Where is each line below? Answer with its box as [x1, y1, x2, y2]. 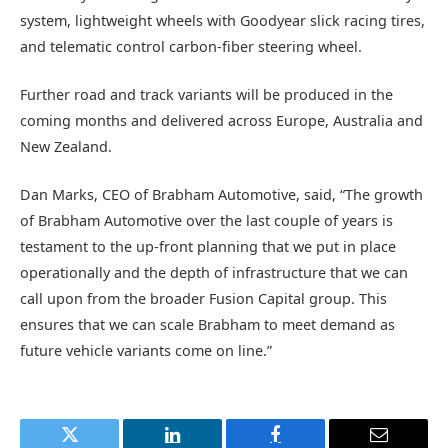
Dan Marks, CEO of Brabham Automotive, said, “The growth [20, 185, 423, 205]
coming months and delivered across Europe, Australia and [20, 110, 423, 130]
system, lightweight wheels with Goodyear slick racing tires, [20, 10, 425, 30]
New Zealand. [20, 136, 112, 156]
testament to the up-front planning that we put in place [20, 237, 396, 257]
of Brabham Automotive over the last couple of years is [20, 211, 393, 231]
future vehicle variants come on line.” [20, 341, 272, 361]
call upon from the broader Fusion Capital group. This [20, 289, 387, 309]
